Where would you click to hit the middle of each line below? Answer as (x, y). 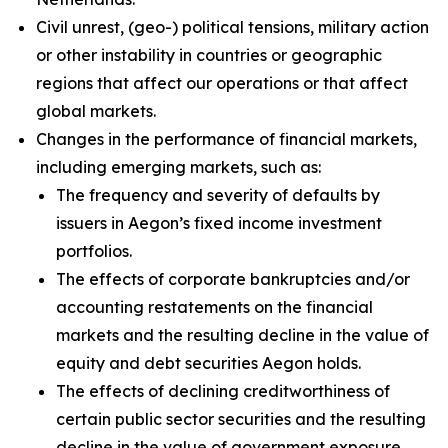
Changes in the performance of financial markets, (226, 139)
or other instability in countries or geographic (209, 55)
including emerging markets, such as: (196, 167)
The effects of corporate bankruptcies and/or (233, 279)
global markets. (96, 111)
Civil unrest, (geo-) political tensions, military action (232, 27)
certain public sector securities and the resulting (241, 419)
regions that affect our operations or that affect (222, 83)
